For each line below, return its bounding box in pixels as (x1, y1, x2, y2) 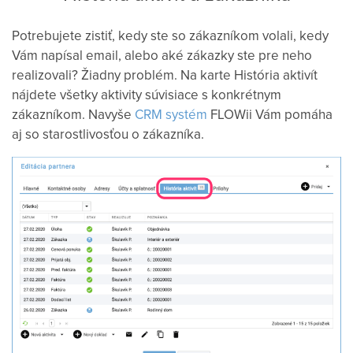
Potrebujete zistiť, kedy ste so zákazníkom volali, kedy (12, 25, 329, 45)
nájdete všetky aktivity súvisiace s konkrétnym (12, 84, 281, 104)
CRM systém (135, 104, 207, 124)
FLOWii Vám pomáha (207, 104, 333, 124)
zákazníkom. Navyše (12, 104, 135, 124)
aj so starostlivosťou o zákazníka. (12, 124, 204, 143)
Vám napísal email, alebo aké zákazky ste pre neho (12, 45, 312, 65)
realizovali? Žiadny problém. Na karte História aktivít (12, 65, 318, 84)
